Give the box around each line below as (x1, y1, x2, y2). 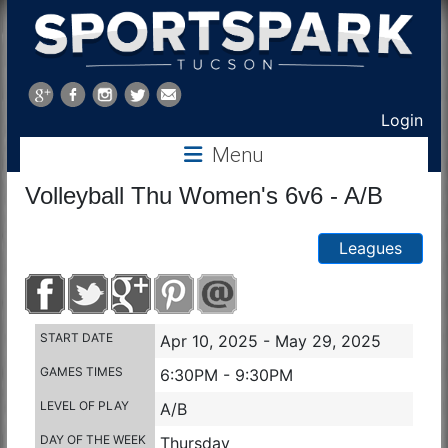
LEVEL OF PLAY (39, 398, 129, 414)
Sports (23, 68, 128, 110)
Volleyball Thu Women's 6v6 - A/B (24, 182, 383, 210)
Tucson (23, 144, 141, 186)
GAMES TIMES (39, 364, 123, 380)
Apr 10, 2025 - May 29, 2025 (159, 331, 381, 352)
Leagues (339, 238, 403, 259)
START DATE (39, 330, 113, 346)
